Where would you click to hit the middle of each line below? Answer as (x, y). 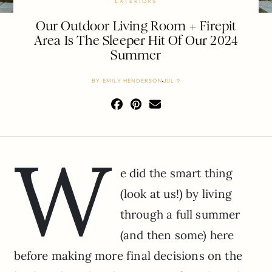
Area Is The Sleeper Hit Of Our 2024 (136, 41)
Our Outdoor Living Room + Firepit (136, 26)
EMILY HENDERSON (132, 81)
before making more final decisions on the (128, 256)
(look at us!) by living (176, 194)
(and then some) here (177, 235)
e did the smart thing (176, 173)
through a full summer (180, 215)
